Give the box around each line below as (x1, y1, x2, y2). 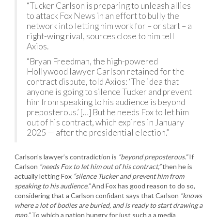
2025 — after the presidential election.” (27, 127, 169, 138)
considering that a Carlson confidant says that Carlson (15, 191, 180, 200)
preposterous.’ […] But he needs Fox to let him (27, 107, 189, 117)
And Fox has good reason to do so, (90, 181, 195, 190)
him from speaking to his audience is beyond (27, 96, 185, 107)
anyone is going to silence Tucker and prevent (27, 86, 192, 97)
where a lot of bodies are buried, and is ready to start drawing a (15, 201, 202, 209)
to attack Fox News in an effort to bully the (27, 10, 179, 21)
